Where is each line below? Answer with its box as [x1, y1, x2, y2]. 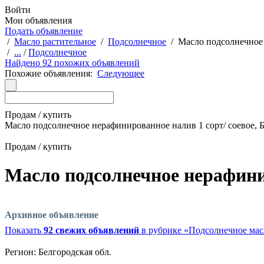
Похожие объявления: [5, 68, 97, 78]
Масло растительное [14, 37, 96, 47]
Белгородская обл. [36, 246, 111, 257]
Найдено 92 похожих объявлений [5, 58, 140, 68]
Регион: [5, 246, 36, 257]
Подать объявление [5, 26, 82, 36]
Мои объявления [5, 15, 72, 25]
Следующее [97, 68, 144, 78]
